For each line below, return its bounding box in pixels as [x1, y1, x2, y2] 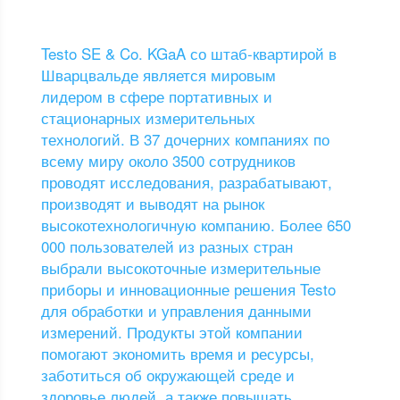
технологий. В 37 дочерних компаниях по [41, 128, 330, 151]
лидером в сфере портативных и [41, 85, 273, 108]
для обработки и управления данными [41, 299, 312, 322]
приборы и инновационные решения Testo [41, 278, 337, 301]
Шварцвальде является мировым [41, 63, 277, 87]
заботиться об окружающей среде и [41, 363, 296, 387]
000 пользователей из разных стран [41, 235, 294, 258]
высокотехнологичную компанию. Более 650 [41, 213, 352, 237]
